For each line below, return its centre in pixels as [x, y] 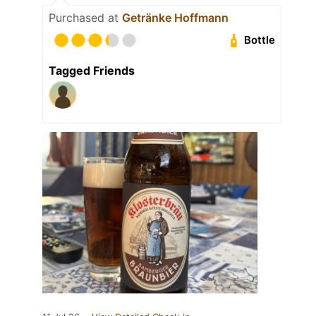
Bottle [260, 40]
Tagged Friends [92, 70]
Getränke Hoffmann [175, 17]
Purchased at [85, 17]
